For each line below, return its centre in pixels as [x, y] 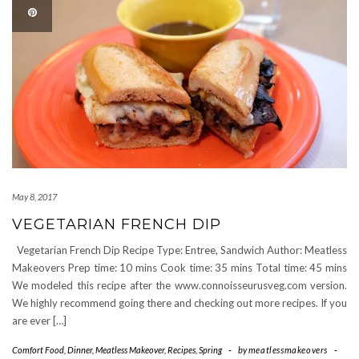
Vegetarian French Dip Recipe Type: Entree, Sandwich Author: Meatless [179, 250]
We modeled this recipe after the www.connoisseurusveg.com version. [179, 285]
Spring [210, 349]
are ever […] [39, 320]
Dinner [80, 349]
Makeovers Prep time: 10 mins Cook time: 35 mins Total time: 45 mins [179, 267]
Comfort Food [38, 349]
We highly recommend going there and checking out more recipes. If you [179, 303]
